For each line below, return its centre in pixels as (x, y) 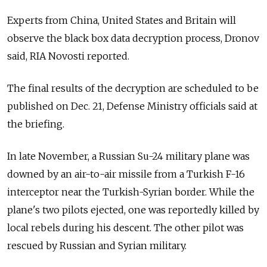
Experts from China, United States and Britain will (122, 20)
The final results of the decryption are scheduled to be (133, 88)
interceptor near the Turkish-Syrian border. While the (131, 192)
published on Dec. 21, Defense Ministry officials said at (132, 106)
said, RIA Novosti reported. (68, 56)
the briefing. (36, 124)
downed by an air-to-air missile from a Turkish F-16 (126, 174)
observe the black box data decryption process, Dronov (133, 38)
